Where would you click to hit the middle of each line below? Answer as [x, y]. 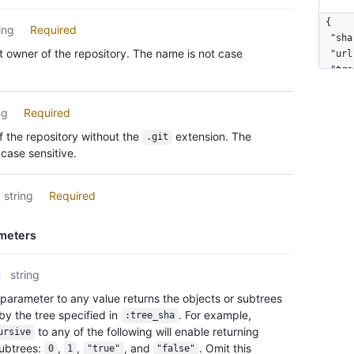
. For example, [216, 314]
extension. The [213, 136]
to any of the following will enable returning [148, 331]
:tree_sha [149, 316]
